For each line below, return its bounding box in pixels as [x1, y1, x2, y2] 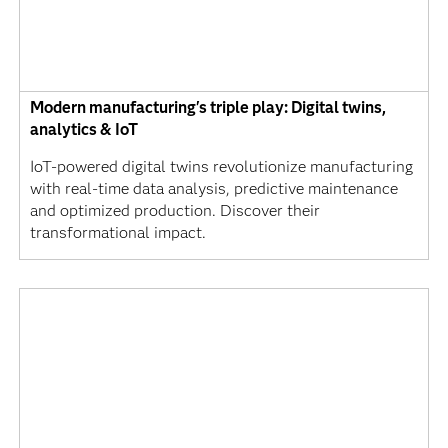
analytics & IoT [29, 120, 138, 140]
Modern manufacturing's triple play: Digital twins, [29, 98, 386, 118]
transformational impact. [29, 223, 206, 243]
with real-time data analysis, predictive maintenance [29, 179, 398, 199]
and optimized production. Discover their [29, 201, 320, 221]
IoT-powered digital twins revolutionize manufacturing [29, 157, 413, 177]
